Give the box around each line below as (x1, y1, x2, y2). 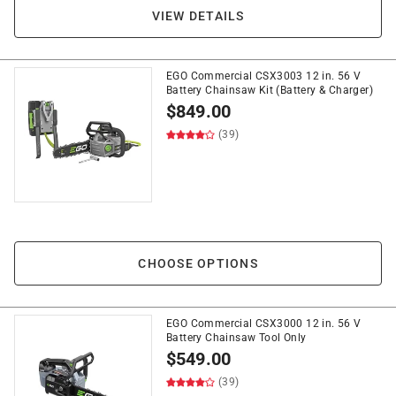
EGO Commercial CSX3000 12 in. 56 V (166, 317, 362, 330)
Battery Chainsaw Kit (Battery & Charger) (166, 84, 373, 96)
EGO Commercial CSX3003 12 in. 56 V (166, 70, 362, 82)
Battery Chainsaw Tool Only (166, 331, 307, 344)
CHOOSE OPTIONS (138, 256, 258, 270)
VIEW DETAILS (151, 9, 245, 23)
